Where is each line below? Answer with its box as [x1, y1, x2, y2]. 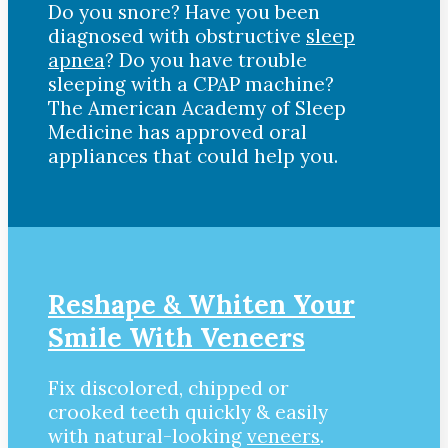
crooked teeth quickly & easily [48, 399, 328, 424]
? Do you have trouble [105, 47, 307, 72]
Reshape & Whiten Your [48, 288, 355, 322]
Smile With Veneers [48, 321, 305, 355]
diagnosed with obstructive [48, 23, 306, 48]
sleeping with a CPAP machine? [48, 71, 334, 96]
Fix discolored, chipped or [48, 375, 289, 400]
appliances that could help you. [48, 143, 338, 168]
